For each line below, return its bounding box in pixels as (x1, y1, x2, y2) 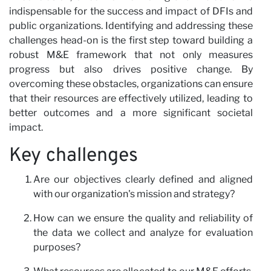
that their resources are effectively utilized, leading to (9, 92, 253, 104)
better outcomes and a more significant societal (9, 106, 253, 119)
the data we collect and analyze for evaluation (33, 226, 253, 238)
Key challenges (9, 143, 138, 168)
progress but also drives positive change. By (9, 63, 253, 75)
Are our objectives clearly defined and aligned (33, 173, 253, 185)
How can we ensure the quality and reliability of (33, 212, 253, 224)
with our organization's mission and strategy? (33, 188, 235, 200)
